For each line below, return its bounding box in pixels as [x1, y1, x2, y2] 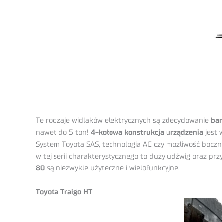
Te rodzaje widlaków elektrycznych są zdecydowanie [36, 117, 211, 125]
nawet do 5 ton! [36, 129, 89, 137]
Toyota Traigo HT [36, 188, 92, 196]
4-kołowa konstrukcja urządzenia [89, 129, 203, 137]
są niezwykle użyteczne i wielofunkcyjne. [45, 165, 180, 172]
